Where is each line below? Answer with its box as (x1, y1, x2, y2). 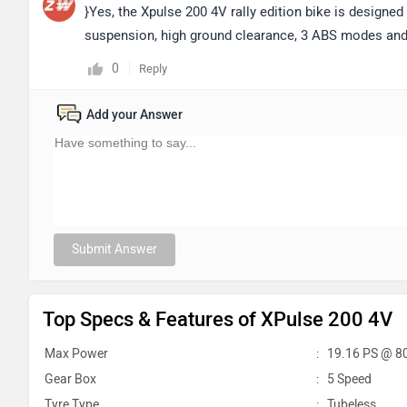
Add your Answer (86, 107, 183, 123)
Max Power (45, 346, 108, 362)
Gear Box (45, 372, 96, 387)
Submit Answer (72, 242, 157, 257)
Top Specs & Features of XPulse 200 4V (43, 307, 392, 332)
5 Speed (324, 372, 372, 387)
